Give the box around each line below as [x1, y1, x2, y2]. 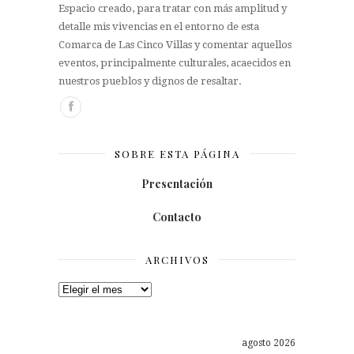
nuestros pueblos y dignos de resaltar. [58, 74, 242, 87]
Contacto [153, 209, 201, 224]
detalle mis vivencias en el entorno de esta [58, 20, 259, 32]
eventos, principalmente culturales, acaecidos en [58, 56, 291, 69]
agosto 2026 [242, 337, 296, 348]
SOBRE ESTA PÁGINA [114, 146, 240, 160]
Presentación [141, 175, 213, 191]
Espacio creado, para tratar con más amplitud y [58, 2, 287, 14]
